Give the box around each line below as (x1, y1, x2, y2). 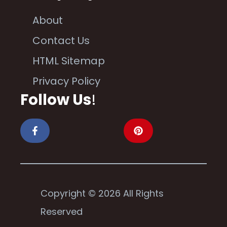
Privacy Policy (32, 73, 100, 88)
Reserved (41, 205, 83, 218)
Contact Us (32, 33, 90, 48)
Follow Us (20, 89, 91, 110)
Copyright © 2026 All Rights (41, 186, 164, 200)
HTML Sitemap (32, 53, 105, 68)
